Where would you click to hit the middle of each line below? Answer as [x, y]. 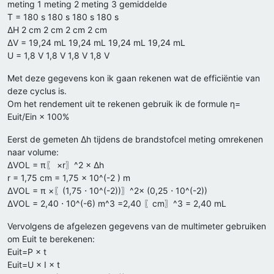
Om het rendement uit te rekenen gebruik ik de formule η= [124, 104]
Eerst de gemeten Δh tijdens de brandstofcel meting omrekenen [135, 139]
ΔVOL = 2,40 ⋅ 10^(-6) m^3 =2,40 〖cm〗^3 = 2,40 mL [117, 204]
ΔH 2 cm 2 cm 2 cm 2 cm [57, 30]
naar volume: [33, 152]
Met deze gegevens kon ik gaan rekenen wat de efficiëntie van [134, 78]
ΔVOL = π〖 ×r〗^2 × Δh [56, 165]
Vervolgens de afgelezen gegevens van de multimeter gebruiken [137, 226]
